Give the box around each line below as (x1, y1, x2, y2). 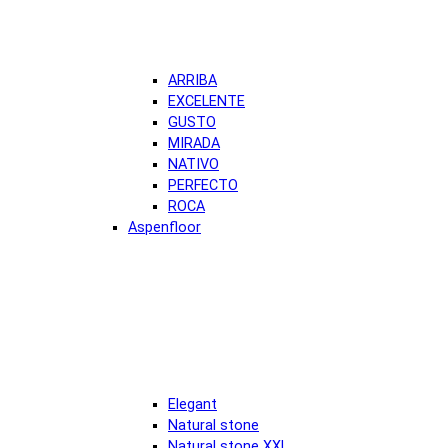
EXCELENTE (168, 92, 245, 110)
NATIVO (168, 155, 219, 173)
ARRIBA (168, 71, 217, 89)
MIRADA (168, 134, 220, 152)
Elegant (168, 395, 217, 413)
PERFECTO (168, 176, 238, 194)
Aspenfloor (128, 218, 201, 236)
